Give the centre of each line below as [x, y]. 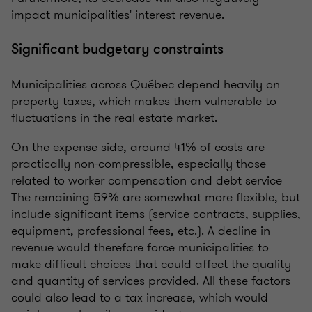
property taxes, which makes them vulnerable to [144, 101]
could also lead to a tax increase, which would [140, 298]
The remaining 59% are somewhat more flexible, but [156, 197]
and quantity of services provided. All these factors [151, 281]
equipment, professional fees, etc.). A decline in [141, 231]
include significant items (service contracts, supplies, [156, 214]
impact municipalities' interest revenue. [118, 15]
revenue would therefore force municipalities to [140, 248]
